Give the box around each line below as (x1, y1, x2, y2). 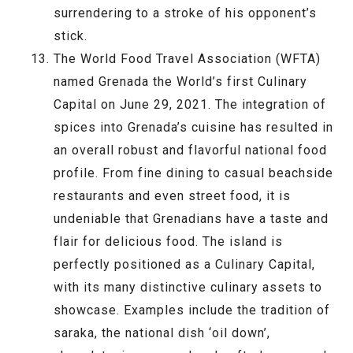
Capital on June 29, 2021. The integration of (54, 97, 326, 113)
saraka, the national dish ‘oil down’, (54, 325, 270, 341)
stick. (54, 28, 87, 44)
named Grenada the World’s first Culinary (54, 74, 307, 90)
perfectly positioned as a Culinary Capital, (54, 257, 315, 273)
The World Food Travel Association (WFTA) (54, 51, 321, 67)
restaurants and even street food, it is (54, 188, 291, 204)
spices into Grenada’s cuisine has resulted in (54, 120, 333, 136)
